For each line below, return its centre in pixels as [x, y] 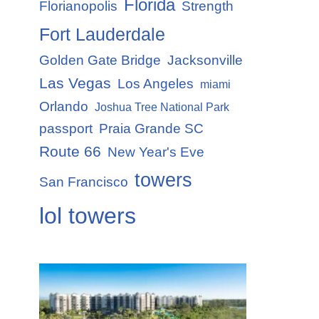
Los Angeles [156, 84]
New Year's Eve [156, 152]
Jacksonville [205, 61]
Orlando [64, 107]
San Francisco [84, 182]
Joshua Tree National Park [162, 108]
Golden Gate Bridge [100, 61]
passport [66, 129]
